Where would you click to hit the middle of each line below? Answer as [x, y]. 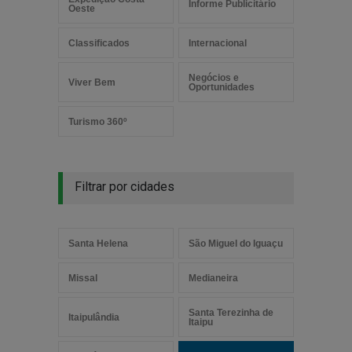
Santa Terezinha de [231, 313]
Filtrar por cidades [125, 187]
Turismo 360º [97, 122]
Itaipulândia [94, 317]
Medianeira [213, 278]
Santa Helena [98, 244]
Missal [83, 278]
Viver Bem [92, 82]
